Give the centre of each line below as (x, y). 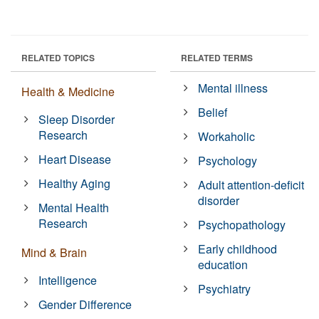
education (223, 265)
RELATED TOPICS (58, 58)
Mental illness (233, 88)
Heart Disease (75, 159)
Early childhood (238, 249)
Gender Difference (85, 305)
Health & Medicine (68, 92)
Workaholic (227, 137)
